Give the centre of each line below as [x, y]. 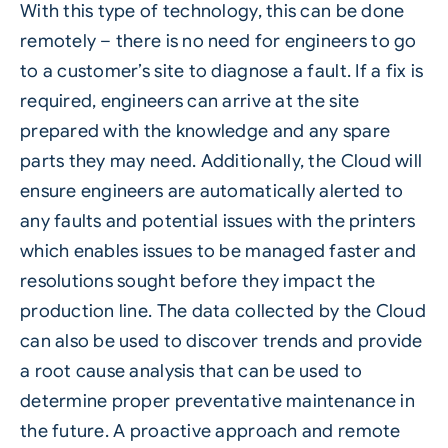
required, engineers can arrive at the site [189, 101]
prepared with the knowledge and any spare [205, 131]
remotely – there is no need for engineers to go [218, 41]
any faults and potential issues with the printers [217, 221]
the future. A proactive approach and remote [210, 431]
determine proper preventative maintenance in [217, 401]
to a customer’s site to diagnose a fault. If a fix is [221, 71]
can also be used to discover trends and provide [221, 341]
